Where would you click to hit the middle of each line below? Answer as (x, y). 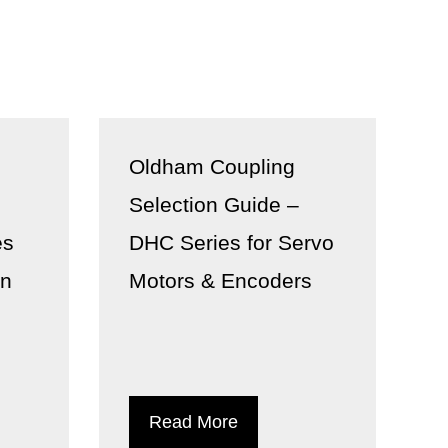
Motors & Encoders (220, 280)
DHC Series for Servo (231, 242)
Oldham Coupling (211, 166)
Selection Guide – (213, 204)
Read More (193, 422)
